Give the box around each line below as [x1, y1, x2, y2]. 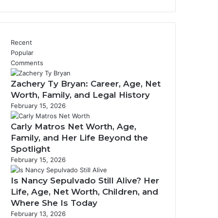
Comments [11, 59, 43, 67]
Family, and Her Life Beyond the [11, 133, 148, 143]
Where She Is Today [11, 198, 97, 208]
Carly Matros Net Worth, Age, [11, 122, 136, 131]
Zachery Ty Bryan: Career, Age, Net [11, 79, 161, 89]
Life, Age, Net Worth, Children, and [11, 187, 158, 197]
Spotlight [11, 144, 50, 154]
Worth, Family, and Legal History [11, 90, 150, 100]
